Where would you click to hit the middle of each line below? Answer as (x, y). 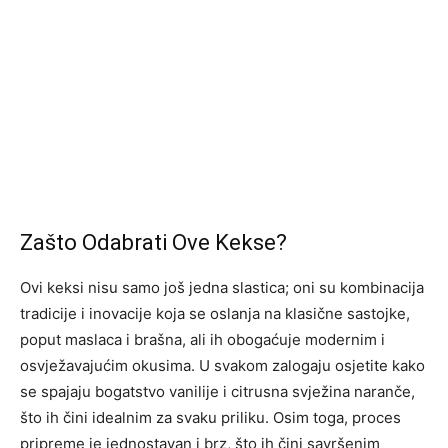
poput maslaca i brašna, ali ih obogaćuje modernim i (202, 339)
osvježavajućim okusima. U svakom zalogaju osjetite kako (222, 365)
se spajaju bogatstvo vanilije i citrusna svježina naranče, (217, 391)
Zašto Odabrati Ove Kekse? (153, 242)
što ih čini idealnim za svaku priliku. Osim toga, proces (210, 417)
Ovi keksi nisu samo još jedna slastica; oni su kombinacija (222, 287)
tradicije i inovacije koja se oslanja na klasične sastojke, (215, 313)
